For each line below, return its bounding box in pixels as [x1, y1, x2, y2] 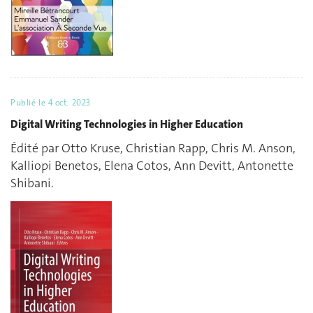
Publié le [10, 97, 48, 109]
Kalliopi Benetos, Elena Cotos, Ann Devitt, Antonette [10, 157, 293, 175]
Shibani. [10, 175, 54, 192]
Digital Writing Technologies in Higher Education [10, 116, 243, 131]
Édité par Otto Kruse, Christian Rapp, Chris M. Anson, [10, 140, 296, 157]
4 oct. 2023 [48, 97, 91, 109]
